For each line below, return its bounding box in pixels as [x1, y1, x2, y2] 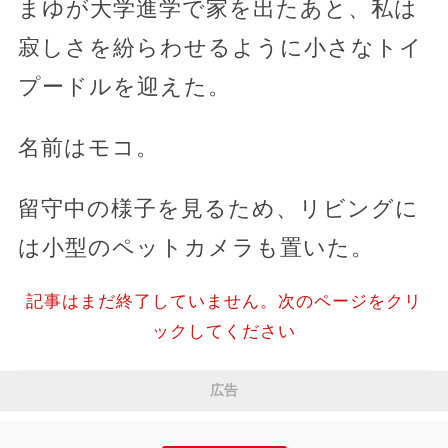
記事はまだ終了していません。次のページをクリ [25, 291, 422, 311]
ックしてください [151, 321, 296, 341]
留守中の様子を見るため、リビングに [17, 195, 419, 221]
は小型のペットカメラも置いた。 [17, 234, 374, 260]
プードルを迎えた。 [17, 73, 231, 99]
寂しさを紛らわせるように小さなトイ [17, 34, 423, 60]
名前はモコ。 [17, 134, 159, 160]
